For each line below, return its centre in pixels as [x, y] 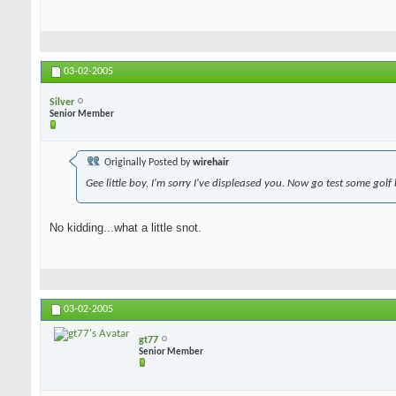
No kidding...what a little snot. [126, 228]
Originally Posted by [147, 163]
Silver [62, 102]
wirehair [211, 163]
